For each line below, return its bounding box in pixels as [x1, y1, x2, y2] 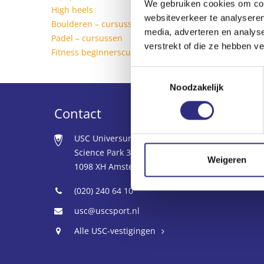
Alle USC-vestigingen [74, 225, 156, 236]
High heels [51, 4, 93, 15]
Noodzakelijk [170, 82, 224, 93]
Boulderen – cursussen [51, 18, 142, 29]
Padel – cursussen [51, 32, 123, 44]
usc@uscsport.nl [74, 205, 140, 216]
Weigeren [207, 154, 246, 165]
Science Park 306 [74, 147, 140, 158]
